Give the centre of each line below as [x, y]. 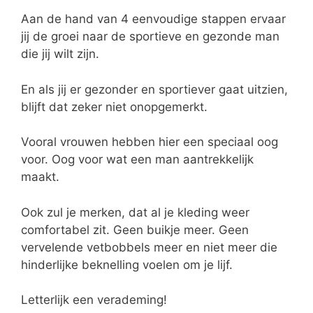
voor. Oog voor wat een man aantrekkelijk [137, 160]
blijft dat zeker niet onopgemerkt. [114, 107]
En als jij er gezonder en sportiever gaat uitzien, [154, 89]
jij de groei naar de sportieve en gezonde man [150, 37]
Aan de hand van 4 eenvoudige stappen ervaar [153, 19]
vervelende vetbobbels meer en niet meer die [149, 247]
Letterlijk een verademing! [94, 300]
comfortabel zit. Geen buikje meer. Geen [135, 230]
